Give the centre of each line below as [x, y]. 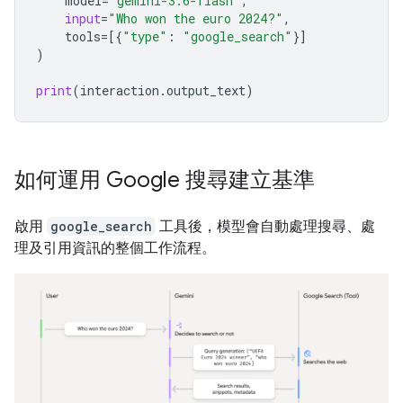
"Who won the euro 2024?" [196, 18]
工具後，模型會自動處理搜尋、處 [265, 226]
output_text [206, 90]
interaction [120, 90]
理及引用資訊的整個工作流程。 [115, 248]
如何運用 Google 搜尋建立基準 [165, 180]
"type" [145, 36]
